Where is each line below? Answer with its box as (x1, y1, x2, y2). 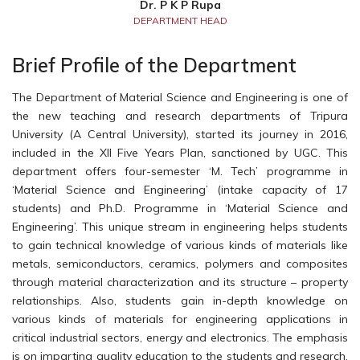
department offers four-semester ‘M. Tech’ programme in (12, 163, 348, 178)
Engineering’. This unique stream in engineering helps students (12, 219, 348, 234)
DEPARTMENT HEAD (133, 14, 227, 27)
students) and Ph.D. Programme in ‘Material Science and (12, 200, 348, 215)
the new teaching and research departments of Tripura (12, 108, 348, 123)
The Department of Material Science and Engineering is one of (12, 89, 348, 104)
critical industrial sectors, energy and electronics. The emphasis (12, 329, 348, 345)
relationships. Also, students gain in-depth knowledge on (12, 292, 348, 308)
